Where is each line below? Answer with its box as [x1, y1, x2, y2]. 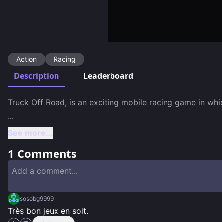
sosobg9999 [20, 194, 54, 202]
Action [16, 55, 37, 63]
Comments [14, 145, 77, 161]
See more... [8, 127, 53, 138]
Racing [54, 55, 76, 63]
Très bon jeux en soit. [8, 205, 88, 216]
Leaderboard [83, 70, 133, 81]
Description [14, 70, 59, 81]
